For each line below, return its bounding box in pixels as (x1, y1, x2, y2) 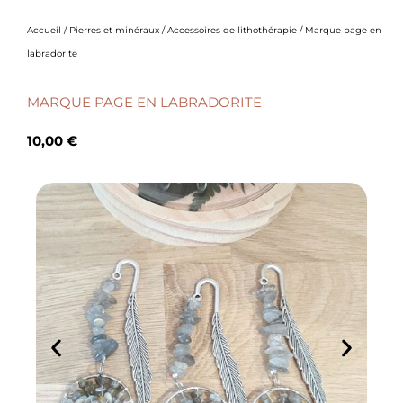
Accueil (27, 24, 61, 37)
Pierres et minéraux (69, 24, 159, 37)
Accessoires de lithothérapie (167, 24, 297, 37)
